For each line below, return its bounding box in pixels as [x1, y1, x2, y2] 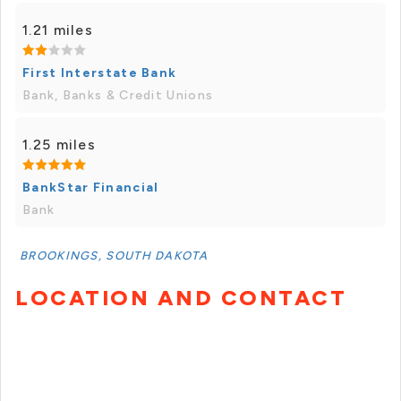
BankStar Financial [22, 180, 159, 196]
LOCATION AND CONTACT [15, 285, 346, 311]
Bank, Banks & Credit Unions [22, 88, 214, 104]
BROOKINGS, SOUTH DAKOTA [20, 249, 208, 263]
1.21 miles [22, 21, 93, 39]
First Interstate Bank [22, 65, 177, 81]
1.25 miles [22, 136, 96, 154]
